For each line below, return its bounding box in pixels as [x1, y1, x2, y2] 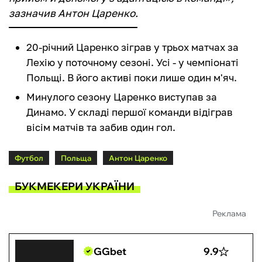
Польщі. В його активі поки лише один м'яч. [26, 71, 237, 84]
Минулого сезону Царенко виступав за [26, 91, 217, 104]
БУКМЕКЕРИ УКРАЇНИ [15, 179, 135, 193]
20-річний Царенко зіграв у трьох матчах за [26, 41, 239, 54]
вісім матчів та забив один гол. [26, 121, 175, 134]
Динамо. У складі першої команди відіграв [26, 106, 233, 119]
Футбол [15, 153, 43, 163]
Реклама [212, 208, 246, 219]
